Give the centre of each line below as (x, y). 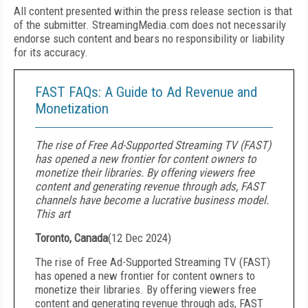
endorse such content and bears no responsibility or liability (149, 38)
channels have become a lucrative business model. (152, 200)
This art (53, 214)
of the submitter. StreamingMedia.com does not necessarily (150, 25)
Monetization (72, 109)
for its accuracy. (51, 52)
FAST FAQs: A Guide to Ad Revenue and (146, 92)
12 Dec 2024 (140, 238)
